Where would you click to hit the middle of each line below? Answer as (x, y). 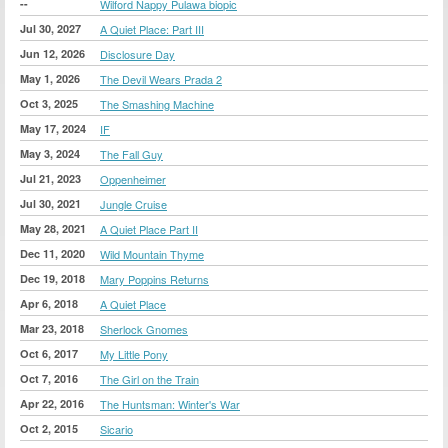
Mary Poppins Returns (154, 278)
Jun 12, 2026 (52, 53)
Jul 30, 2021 (50, 203)
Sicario (116, 428)
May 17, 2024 (53, 128)
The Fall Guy (131, 153)
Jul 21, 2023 (50, 178)
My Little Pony (134, 353)
